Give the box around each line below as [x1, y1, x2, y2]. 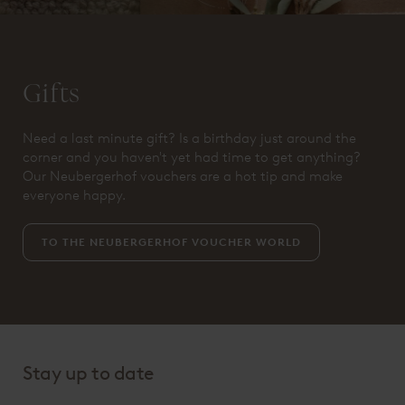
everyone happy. [23, 187, 126, 204]
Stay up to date [23, 362, 154, 385]
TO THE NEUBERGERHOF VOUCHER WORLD [42, 235, 301, 250]
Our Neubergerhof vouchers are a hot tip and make [23, 168, 343, 185]
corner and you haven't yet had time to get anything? [23, 149, 361, 166]
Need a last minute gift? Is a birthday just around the [23, 130, 356, 147]
